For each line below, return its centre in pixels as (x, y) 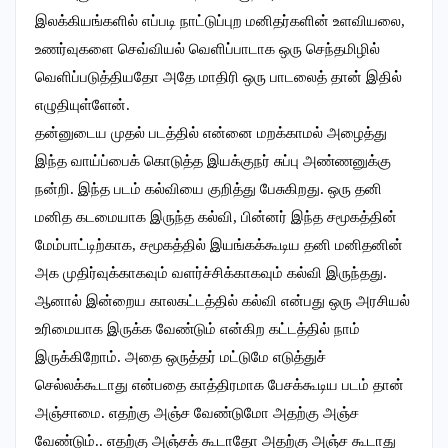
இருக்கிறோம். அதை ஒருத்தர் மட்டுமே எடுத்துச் (180, 357)
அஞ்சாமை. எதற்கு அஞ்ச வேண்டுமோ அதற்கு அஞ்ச (197, 413)
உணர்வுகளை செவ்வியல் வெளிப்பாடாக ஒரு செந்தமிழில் (207, 49)
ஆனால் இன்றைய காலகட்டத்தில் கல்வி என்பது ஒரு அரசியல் (222, 301)
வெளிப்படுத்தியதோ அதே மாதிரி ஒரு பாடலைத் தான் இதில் (218, 77)
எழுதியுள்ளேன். (82, 105)
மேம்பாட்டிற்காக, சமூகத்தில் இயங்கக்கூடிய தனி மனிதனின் (219, 245)
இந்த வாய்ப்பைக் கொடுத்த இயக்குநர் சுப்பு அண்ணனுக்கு (213, 161)
